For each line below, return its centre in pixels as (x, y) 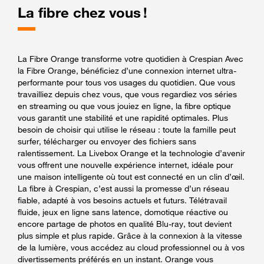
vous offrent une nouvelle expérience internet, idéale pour (126, 164)
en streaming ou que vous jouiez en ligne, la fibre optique (124, 105)
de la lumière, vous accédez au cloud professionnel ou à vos (131, 247)
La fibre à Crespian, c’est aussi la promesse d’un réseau (123, 188)
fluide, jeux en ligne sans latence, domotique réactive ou (123, 212)
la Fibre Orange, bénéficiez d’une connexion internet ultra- (127, 70)
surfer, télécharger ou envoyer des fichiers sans (107, 141)
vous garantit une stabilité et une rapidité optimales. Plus (123, 117)
